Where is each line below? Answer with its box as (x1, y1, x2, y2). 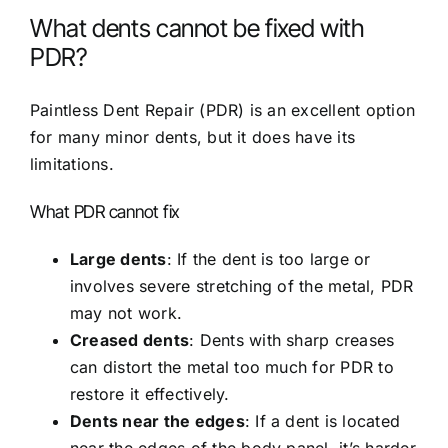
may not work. (70, 302, 183, 323)
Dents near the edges (70, 410, 245, 431)
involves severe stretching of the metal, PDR (70, 275, 414, 296)
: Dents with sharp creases (189, 329, 395, 350)
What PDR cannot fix (30, 201, 180, 223)
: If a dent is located (244, 410, 401, 431)
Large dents (70, 248, 167, 269)
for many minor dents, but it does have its (30, 126, 356, 147)
